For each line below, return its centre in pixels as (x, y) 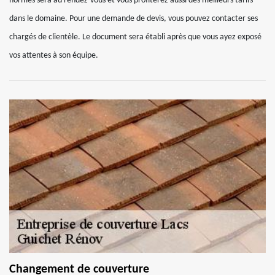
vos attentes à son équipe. (54, 56)
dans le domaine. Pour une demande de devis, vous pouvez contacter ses (134, 19)
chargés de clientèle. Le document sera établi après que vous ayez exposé (135, 37)
